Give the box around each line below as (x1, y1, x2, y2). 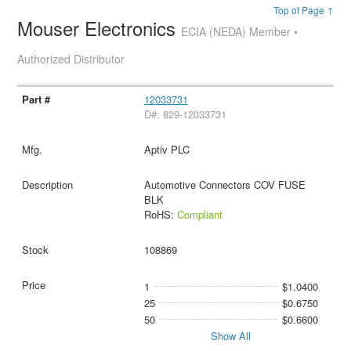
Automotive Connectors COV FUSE (143, 177, 306, 193)
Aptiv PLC (143, 142, 190, 157)
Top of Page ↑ (273, 3, 334, 17)
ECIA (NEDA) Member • (181, 24, 299, 40)
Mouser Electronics (17, 14, 182, 42)
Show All (211, 328, 251, 344)
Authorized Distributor (17, 51, 125, 67)
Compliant (176, 207, 223, 223)
